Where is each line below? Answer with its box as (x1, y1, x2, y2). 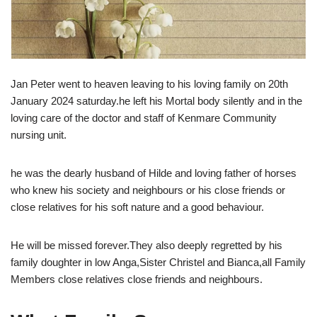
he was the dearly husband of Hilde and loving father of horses (11, 167, 296, 180)
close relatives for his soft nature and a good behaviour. (11, 201, 264, 214)
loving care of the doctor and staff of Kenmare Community (11, 112, 277, 125)
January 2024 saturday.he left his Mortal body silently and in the (11, 95, 302, 108)
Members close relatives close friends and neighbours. (11, 273, 263, 286)
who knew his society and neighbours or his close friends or (11, 184, 285, 197)
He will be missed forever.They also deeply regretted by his (11, 239, 282, 252)
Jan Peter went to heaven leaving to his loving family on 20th (11, 78, 288, 91)
